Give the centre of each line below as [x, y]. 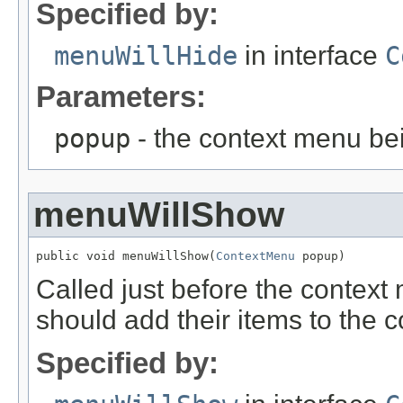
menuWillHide [146, 55]
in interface [311, 55]
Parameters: [121, 96]
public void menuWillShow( [126, 255]
